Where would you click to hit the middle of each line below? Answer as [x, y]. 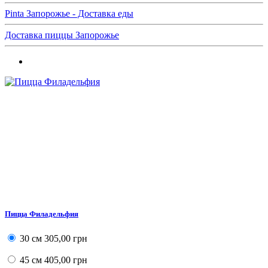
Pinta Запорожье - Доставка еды [69, 13]
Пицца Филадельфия [42, 214]
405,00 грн [65, 260]
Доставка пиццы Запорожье [62, 35]
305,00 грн [65, 239]
